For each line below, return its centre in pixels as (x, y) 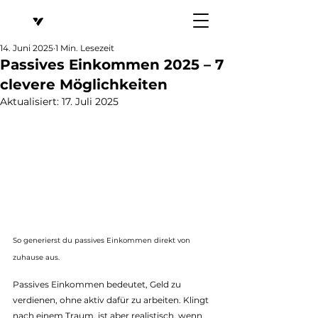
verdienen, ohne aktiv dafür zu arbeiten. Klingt (112, 300)
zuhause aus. (36, 257)
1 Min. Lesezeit (85, 48)
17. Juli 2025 (90, 102)
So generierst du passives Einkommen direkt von (103, 240)
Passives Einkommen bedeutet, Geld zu (98, 284)
